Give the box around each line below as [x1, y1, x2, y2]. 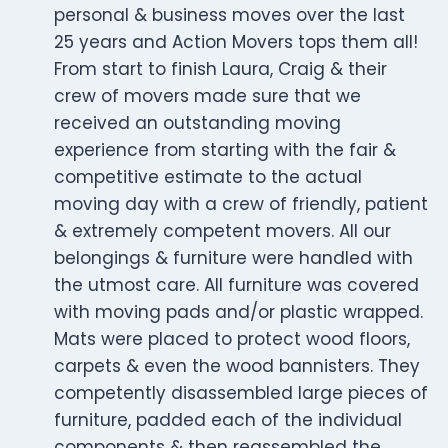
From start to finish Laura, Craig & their [54, 57, 387, 82]
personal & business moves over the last [54, 3, 405, 28]
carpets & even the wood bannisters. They [54, 354, 420, 379]
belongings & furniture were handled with [54, 246, 413, 271]
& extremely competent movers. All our [54, 219, 391, 244]
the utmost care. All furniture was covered [54, 273, 419, 298]
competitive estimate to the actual [54, 165, 362, 190]
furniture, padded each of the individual [54, 408, 402, 433]
